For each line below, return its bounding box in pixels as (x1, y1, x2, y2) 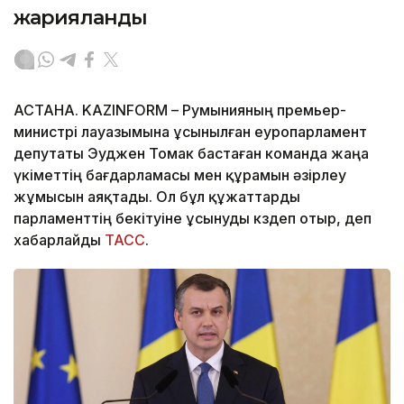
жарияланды (14, 5, 148, 31)
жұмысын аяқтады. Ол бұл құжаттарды (14, 188, 300, 207)
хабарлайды (14, 231, 105, 250)
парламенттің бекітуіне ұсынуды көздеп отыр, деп (14, 209, 372, 228)
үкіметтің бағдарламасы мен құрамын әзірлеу (14, 166, 346, 185)
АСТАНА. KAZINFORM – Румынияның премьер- (14, 101, 346, 120)
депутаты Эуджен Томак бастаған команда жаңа (14, 144, 369, 163)
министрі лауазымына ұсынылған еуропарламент (14, 123, 367, 142)
